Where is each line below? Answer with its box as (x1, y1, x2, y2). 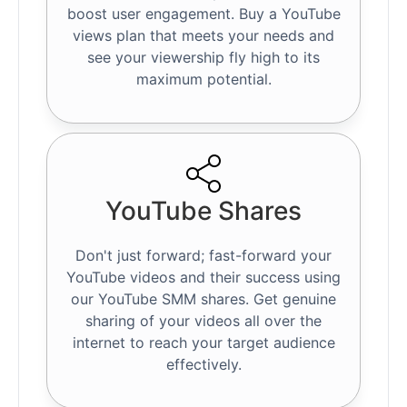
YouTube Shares (105, 195, 302, 227)
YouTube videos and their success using (66, 268, 341, 287)
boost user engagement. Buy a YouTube (66, 5, 341, 24)
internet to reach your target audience (72, 333, 335, 352)
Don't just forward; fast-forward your (75, 246, 332, 265)
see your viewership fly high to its (87, 48, 320, 67)
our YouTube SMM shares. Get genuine (71, 290, 336, 309)
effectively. (165, 355, 242, 374)
